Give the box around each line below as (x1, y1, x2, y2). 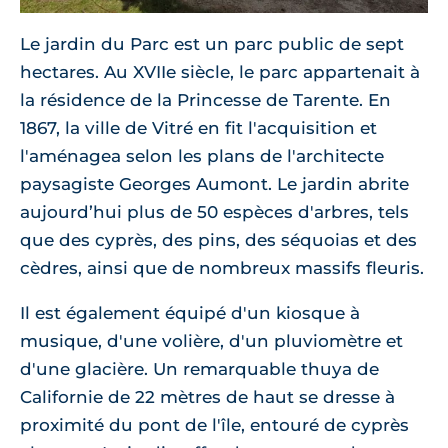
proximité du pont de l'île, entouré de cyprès (20, 414, 409, 435)
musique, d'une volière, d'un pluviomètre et (20, 330, 403, 351)
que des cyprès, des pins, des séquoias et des (20, 229, 417, 250)
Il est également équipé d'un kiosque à (20, 302, 360, 323)
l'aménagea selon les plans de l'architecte (20, 145, 384, 166)
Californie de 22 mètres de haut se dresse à (20, 386, 395, 407)
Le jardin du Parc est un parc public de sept (20, 33, 404, 54)
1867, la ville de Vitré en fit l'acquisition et (20, 117, 377, 138)
